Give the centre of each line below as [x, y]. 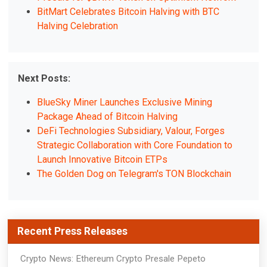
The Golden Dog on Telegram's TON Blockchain [134, 174]
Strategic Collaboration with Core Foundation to [135, 145]
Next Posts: [44, 79]
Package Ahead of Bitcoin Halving [108, 117]
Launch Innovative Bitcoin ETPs [103, 160]
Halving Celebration [78, 26]
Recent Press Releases [72, 232]
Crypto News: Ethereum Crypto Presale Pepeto [113, 259]
